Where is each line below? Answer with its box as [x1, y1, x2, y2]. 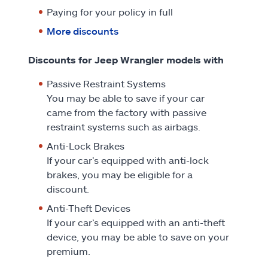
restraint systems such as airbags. [47, 120, 200, 132]
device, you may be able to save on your [47, 230, 229, 242]
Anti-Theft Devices [47, 202, 130, 214]
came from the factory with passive [47, 106, 206, 118]
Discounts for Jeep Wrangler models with [28, 53, 224, 65]
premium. [47, 245, 90, 257]
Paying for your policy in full [47, 5, 173, 17]
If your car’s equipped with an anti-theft [47, 216, 225, 228]
